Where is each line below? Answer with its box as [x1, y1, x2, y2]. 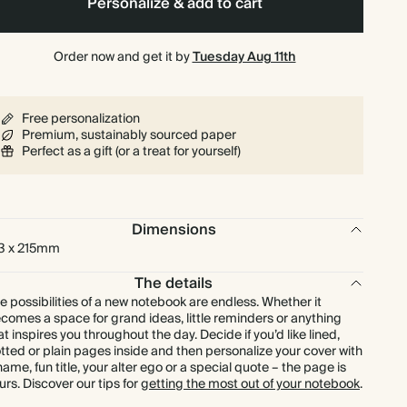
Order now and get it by [53, 46, 193, 68]
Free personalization [22, 108, 140, 130]
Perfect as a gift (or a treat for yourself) [22, 141, 241, 163]
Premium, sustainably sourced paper [22, 124, 236, 146]
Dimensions [131, 217, 216, 243]
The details [134, 271, 213, 296]
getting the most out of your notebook [141, 373, 360, 395]
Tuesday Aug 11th [192, 46, 296, 68]
